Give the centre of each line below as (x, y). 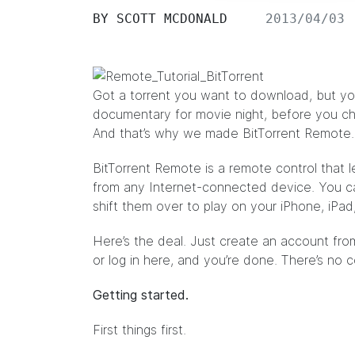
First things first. (139, 330)
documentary (132, 114)
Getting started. (141, 295)
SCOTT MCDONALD (172, 19)
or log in (118, 260)
